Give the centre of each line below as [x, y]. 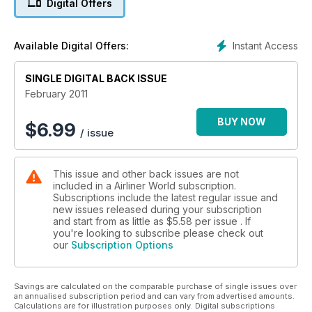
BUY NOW [242, 122]
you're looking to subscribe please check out [158, 233]
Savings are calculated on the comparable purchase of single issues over [155, 287]
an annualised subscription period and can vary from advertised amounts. [154, 296]
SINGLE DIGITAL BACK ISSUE [96, 79]
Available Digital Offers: [71, 46]
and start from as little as [110, 221]
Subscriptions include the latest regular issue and [165, 198]
